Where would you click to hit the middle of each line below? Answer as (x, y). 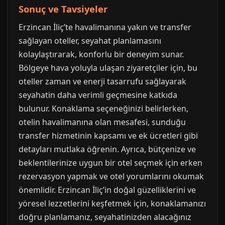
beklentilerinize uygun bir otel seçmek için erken (110, 163)
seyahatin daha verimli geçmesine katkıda (98, 95)
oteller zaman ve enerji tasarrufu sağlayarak (102, 81)
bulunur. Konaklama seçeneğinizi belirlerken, (103, 108)
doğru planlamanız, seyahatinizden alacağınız (105, 217)
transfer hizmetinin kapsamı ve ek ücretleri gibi (108, 136)
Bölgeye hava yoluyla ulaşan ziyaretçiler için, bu (108, 68)
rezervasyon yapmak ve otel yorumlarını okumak (111, 176)
